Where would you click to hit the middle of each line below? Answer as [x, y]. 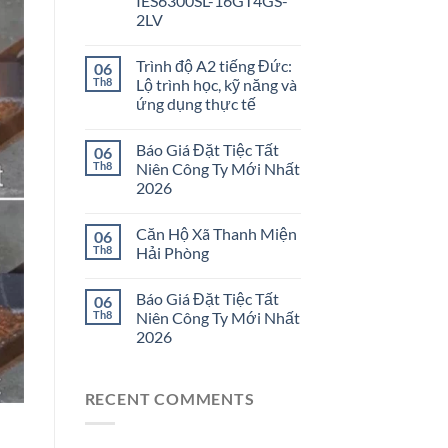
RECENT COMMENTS [169, 399]
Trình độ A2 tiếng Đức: [213, 66]
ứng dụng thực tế [195, 104]
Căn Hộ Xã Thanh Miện [216, 234]
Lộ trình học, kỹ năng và [216, 85]
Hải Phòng [172, 253]
